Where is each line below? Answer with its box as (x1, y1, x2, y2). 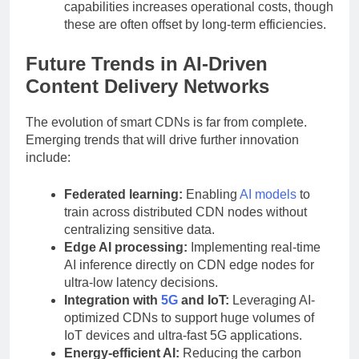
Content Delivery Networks (26, 75, 269, 98)
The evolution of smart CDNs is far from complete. (26, 115, 307, 130)
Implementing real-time (188, 240, 321, 255)
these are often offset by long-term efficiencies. (64, 18, 326, 32)
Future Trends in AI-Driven (26, 53, 268, 75)
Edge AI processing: (64, 240, 188, 255)
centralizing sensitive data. (64, 223, 215, 237)
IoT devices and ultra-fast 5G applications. (64, 329, 302, 343)
